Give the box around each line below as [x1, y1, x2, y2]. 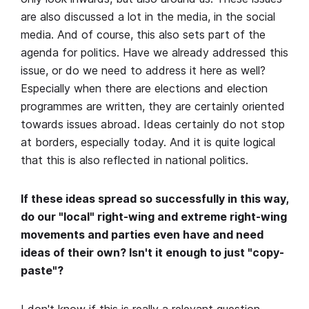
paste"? [21, 263, 63, 278]
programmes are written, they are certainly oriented [21, 99, 285, 114]
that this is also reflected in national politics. [21, 153, 248, 168]
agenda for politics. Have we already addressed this [21, 46, 288, 60]
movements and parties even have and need [21, 228, 263, 242]
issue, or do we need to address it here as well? [21, 63, 266, 78]
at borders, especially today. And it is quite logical [21, 135, 275, 150]
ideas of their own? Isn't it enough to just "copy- [21, 246, 284, 260]
